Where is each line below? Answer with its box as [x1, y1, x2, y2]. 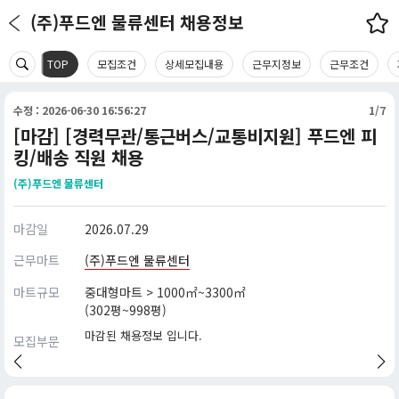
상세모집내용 [165, 56, 224, 71]
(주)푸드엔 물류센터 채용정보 [30, 10, 244, 35]
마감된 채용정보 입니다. [85, 327, 202, 344]
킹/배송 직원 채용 [13, 144, 143, 170]
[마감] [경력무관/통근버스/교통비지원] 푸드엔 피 [13, 123, 377, 149]
